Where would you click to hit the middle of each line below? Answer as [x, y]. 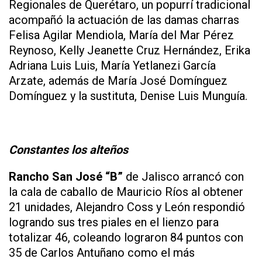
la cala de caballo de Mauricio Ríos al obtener [126, 192]
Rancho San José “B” [66, 176]
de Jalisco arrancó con [183, 176]
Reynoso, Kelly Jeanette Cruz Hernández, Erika [130, 50]
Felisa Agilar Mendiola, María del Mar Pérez [121, 35]
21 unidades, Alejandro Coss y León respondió [127, 207]
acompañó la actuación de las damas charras [124, 20]
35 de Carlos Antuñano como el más [102, 252]
